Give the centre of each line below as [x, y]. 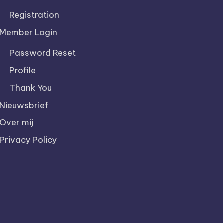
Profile [22, 70]
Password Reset [42, 53]
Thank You [30, 88]
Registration [34, 15]
